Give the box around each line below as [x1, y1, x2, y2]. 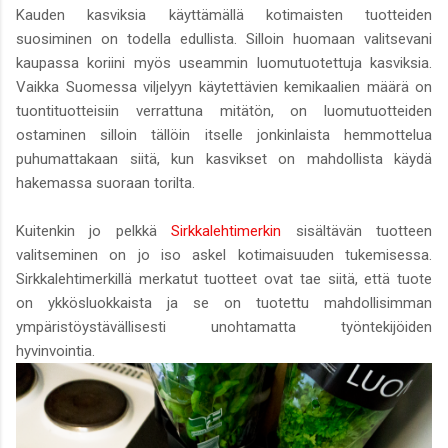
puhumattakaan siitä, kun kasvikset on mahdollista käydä [16, 150, 432, 169]
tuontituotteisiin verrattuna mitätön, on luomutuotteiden [16, 102, 432, 121]
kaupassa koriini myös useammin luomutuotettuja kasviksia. [16, 54, 432, 73]
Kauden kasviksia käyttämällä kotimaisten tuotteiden [16, 6, 432, 25]
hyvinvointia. [16, 342, 95, 361]
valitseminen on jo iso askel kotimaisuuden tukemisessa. [16, 246, 432, 265]
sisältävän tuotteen [281, 222, 433, 241]
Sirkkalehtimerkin [171, 222, 282, 241]
